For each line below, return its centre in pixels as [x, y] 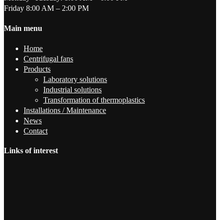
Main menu [23, 28]
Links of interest [31, 151]
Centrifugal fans [48, 58]
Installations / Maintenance [65, 110]
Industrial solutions [72, 89]
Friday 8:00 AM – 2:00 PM [46, 8]
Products [37, 69]
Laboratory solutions [75, 79]
